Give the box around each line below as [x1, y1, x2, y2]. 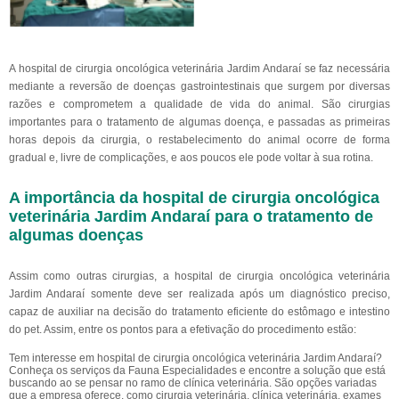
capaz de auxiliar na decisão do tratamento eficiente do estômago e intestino [9, 305, 390, 318]
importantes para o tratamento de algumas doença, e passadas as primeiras [9, 116, 390, 128]
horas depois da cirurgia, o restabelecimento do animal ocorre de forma [9, 134, 390, 146]
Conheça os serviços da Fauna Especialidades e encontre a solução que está [9, 364, 386, 377]
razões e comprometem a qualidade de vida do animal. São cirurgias [9, 98, 390, 110]
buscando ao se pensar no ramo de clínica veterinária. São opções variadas [9, 377, 377, 389]
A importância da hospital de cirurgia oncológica [9, 189, 379, 207]
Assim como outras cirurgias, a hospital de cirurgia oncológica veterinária [9, 270, 390, 282]
